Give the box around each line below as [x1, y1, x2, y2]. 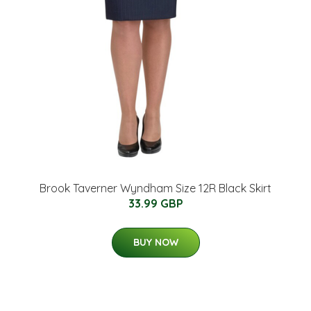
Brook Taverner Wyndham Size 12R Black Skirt [40, 181, 271, 195]
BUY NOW [133, 236, 178, 249]
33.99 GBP [128, 196, 183, 210]
